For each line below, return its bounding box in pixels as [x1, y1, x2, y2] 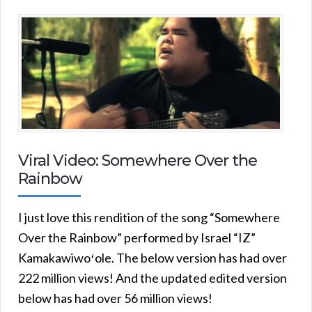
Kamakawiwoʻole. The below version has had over [18, 250, 287, 266]
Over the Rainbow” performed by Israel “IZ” [18, 230, 256, 246]
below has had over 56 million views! [18, 290, 212, 306]
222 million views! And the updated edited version [18, 270, 287, 286]
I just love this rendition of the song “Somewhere [18, 210, 280, 226]
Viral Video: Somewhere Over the [18, 151, 257, 171]
